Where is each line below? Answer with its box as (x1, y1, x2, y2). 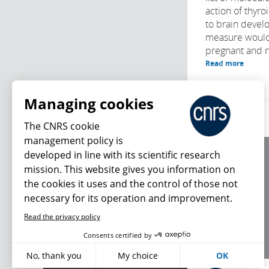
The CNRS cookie (24, 119, 100, 133)
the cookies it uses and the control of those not (24, 177, 238, 190)
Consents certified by (83, 230, 153, 240)
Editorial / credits (205, 172, 264, 182)
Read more (205, 58, 244, 68)
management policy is (24, 134, 123, 147)
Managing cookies (24, 94, 154, 113)
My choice (118, 250, 159, 261)
